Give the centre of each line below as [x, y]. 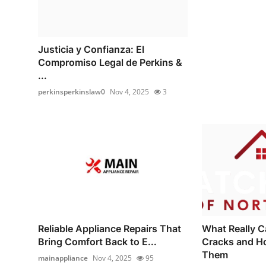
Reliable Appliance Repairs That [110, 229]
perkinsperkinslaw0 [72, 91]
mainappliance [63, 258]
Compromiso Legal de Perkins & [110, 62]
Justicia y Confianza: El [91, 49]
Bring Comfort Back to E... [97, 242]
